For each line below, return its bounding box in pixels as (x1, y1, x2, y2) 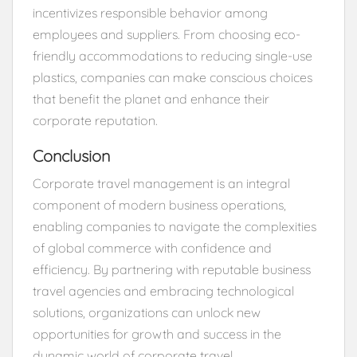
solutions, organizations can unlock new (33, 304, 261, 320)
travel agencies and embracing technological (33, 282, 294, 299)
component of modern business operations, (33, 196, 286, 213)
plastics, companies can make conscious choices (33, 69, 312, 85)
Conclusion (33, 145, 110, 166)
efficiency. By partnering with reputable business (33, 261, 311, 277)
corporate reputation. (33, 112, 158, 128)
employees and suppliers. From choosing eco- (33, 25, 300, 42)
